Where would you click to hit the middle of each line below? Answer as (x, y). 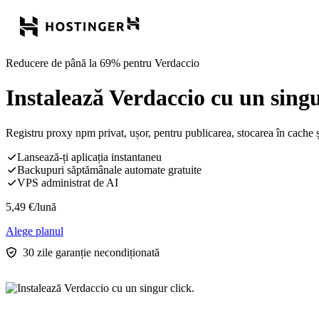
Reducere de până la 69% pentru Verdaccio (103, 63)
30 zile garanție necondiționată (91, 252)
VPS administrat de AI (68, 182)
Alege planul (35, 231)
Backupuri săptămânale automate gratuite (109, 169)
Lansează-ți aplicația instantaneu (89, 157)
